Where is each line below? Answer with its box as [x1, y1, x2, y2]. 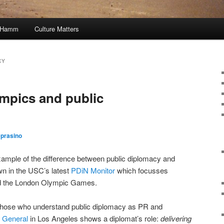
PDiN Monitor [71, 164, 117, 175]
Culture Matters [34, 24, 79, 34]
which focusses [117, 164, 168, 175]
